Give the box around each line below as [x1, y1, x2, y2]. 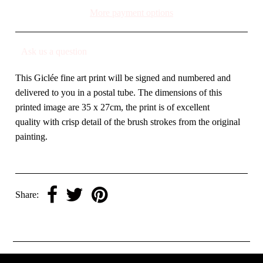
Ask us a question [21, 46, 87, 56]
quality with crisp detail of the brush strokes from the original [15, 117, 241, 127]
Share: [15, 190, 39, 200]
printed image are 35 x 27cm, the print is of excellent [15, 102, 210, 112]
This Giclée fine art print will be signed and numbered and [15, 73, 231, 83]
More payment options [89, 8, 173, 18]
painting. [15, 131, 48, 141]
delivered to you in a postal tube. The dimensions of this [15, 87, 222, 97]
